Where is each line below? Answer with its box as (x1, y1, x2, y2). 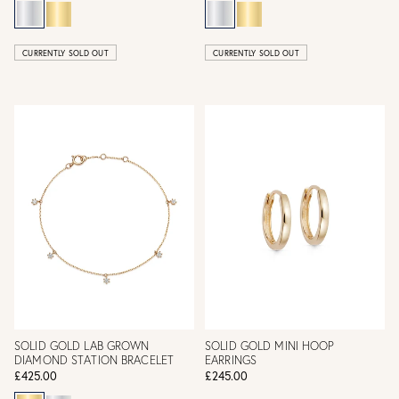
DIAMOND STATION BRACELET (14, 353, 175, 367)
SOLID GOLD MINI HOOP (205, 338, 335, 353)
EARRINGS (205, 353, 257, 367)
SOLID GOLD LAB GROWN (14, 338, 150, 353)
